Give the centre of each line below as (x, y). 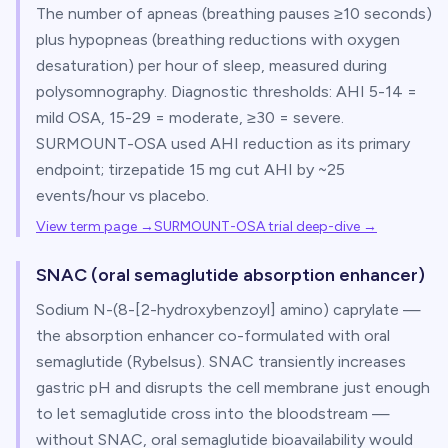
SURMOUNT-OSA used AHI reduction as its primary (223, 143)
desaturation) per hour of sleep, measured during (211, 65)
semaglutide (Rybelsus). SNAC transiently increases (221, 361)
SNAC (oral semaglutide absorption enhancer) (230, 275)
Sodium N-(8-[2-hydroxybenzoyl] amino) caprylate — (228, 309)
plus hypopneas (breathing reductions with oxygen (218, 39)
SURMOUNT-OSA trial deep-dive (257, 226)
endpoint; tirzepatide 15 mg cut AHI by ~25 (190, 169)
